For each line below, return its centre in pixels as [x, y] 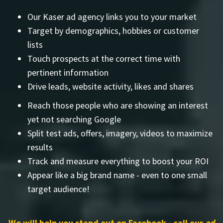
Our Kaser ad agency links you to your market [112, 16]
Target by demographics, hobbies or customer [113, 30]
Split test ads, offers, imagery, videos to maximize [120, 133]
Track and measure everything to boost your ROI [118, 161]
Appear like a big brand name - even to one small [117, 175]
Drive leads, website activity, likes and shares [111, 86]
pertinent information [68, 72]
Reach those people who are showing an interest [118, 105]
